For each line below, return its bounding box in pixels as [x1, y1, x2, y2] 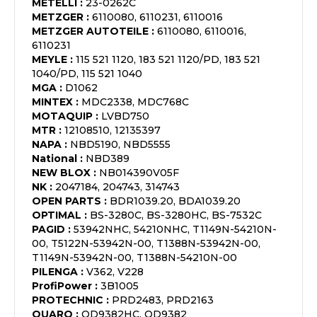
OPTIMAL [32, 209, 81, 221]
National [32, 152, 77, 165]
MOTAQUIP [32, 110, 93, 122]
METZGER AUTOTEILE [32, 25, 149, 38]
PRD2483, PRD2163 [112, 294, 214, 306]
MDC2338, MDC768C [81, 96, 189, 108]
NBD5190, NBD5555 [70, 138, 171, 151]
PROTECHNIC [32, 294, 103, 306]
